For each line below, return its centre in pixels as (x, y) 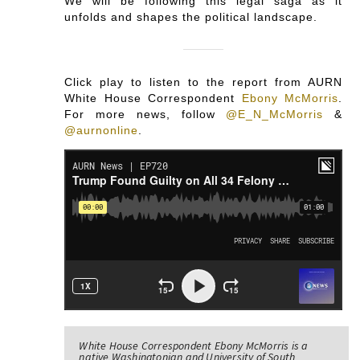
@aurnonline (102, 131)
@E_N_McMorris (275, 115)
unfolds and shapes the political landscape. (191, 17)
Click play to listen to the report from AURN (203, 82)
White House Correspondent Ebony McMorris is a (194, 346)
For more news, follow (145, 115)
